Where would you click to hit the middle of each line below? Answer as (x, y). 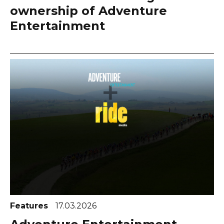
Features (30, 206)
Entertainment (57, 25)
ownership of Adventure (88, 10)
